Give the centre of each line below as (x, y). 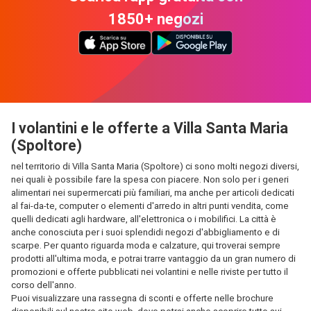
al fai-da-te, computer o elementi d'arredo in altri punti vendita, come (150, 206)
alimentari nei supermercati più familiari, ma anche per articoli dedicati (153, 193)
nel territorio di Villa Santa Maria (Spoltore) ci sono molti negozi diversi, (155, 166)
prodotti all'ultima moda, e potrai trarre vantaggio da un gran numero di (153, 259)
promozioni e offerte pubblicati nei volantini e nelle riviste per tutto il (150, 272)
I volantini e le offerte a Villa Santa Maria (150, 128)
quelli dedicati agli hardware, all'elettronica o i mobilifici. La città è (144, 219)
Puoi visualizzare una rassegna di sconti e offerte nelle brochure (142, 298)
